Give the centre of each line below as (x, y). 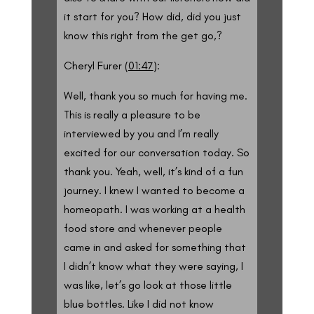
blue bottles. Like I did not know (138, 303)
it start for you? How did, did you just (152, 16)
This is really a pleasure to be (132, 114)
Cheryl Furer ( (96, 65)
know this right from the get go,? (143, 35)
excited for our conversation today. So (156, 152)
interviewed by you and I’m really (141, 133)
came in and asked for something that (155, 247)
